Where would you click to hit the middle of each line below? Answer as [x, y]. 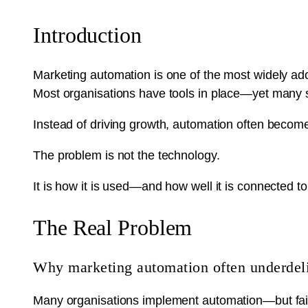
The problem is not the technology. [126, 156]
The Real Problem [113, 227]
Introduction [87, 35]
